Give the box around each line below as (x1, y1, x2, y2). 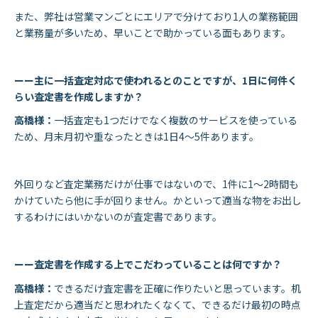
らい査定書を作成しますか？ (14, 89, 143, 104)
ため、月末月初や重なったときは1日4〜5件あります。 (14, 129, 259, 144)
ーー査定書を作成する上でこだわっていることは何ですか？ (14, 257, 282, 272)
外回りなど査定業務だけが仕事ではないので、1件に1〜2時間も (14, 177, 299, 192)
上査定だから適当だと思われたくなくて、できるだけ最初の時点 (14, 297, 301, 312)
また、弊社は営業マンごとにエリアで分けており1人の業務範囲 (14, 9, 298, 23)
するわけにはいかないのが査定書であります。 (14, 209, 222, 224)
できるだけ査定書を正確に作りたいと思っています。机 (54, 280, 301, 295)
